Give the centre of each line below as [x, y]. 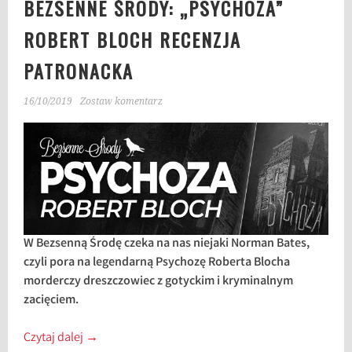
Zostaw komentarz [122, 101]
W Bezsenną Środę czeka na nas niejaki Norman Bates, [167, 244]
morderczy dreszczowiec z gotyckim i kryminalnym [159, 281]
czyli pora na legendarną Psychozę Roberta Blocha [157, 262]
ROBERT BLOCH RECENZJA [133, 39]
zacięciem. [51, 300]
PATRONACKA [79, 71]
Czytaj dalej [55, 338]
